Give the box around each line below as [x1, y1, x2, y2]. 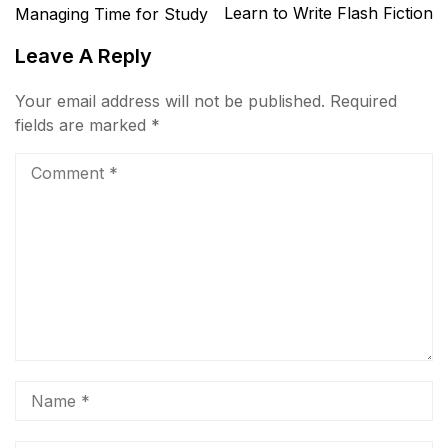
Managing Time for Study [15, 4, 208, 25]
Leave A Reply [15, 44, 152, 69]
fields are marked [15, 115, 151, 136]
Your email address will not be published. [15, 91, 325, 112]
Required [330, 91, 397, 112]
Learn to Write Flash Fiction [224, 3, 433, 24]
